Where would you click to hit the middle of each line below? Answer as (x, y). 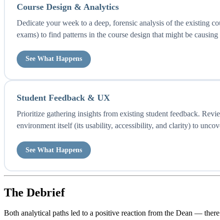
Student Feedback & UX (63, 97)
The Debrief (34, 192)
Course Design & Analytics (68, 7)
